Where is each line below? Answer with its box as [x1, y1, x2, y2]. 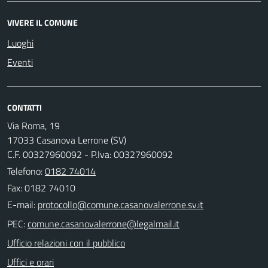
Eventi [7, 54, 33, 69]
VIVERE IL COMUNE [7, 16, 78, 29]
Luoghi [7, 35, 33, 50]
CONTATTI [7, 100, 42, 114]
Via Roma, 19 [7, 118, 60, 133]
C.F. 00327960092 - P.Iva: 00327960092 [7, 147, 173, 162]
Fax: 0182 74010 [7, 180, 75, 195]
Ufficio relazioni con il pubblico [7, 235, 125, 250]
